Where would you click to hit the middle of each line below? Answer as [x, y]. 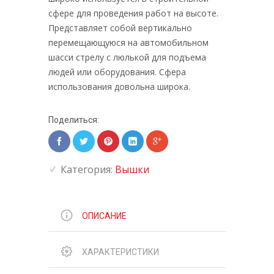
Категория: [88, 169]
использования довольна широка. [119, 87]
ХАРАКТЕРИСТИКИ [120, 252]
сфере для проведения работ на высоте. [133, 13]
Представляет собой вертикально [120, 28]
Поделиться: [74, 120]
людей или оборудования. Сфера [117, 72]
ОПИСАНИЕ [104, 216]
